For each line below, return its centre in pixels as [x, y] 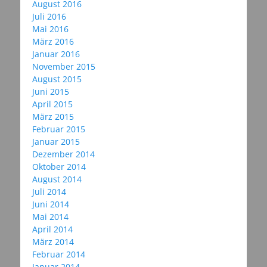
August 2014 [57, 179]
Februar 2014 [59, 254]
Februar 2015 [59, 129]
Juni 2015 [51, 92]
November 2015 [64, 67]
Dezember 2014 [63, 154]
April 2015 [52, 104]
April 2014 [52, 229]
